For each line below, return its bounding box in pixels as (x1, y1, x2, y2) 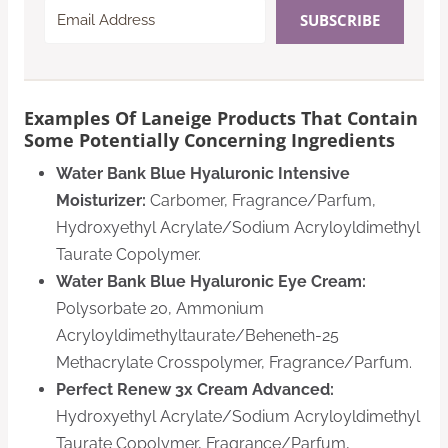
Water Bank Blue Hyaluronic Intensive (56, 164, 350, 184)
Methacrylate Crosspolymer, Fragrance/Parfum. (56, 353, 412, 373)
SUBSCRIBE (299, 10, 380, 31)
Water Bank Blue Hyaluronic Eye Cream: (56, 272, 366, 292)
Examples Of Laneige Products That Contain (24, 106, 418, 131)
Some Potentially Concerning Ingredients (24, 128, 395, 153)
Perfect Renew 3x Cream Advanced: (56, 380, 334, 400)
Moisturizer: (56, 191, 146, 211)
